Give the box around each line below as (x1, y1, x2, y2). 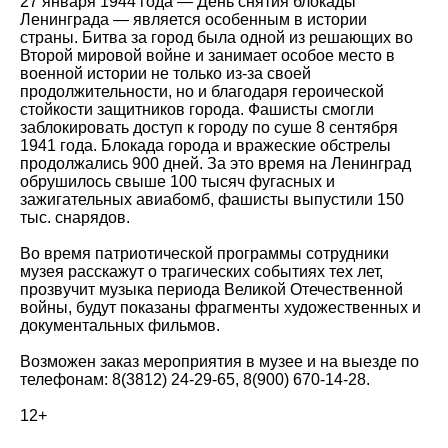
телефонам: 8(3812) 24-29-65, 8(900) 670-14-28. (20, 371, 370, 389)
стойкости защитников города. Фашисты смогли (20, 101, 374, 119)
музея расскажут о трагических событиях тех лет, (20, 263, 383, 281)
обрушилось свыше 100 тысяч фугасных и (20, 173, 335, 191)
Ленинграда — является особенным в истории (20, 11, 367, 29)
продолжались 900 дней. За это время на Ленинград (20, 155, 411, 173)
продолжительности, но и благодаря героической (20, 83, 384, 101)
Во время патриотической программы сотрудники (20, 245, 389, 263)
